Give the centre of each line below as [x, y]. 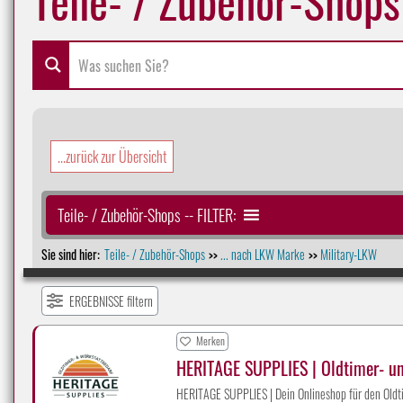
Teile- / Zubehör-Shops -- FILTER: [147, 215]
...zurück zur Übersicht [112, 156]
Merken [210, 341]
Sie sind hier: [71, 254]
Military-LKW [349, 254]
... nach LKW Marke [263, 254]
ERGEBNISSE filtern [112, 300]
